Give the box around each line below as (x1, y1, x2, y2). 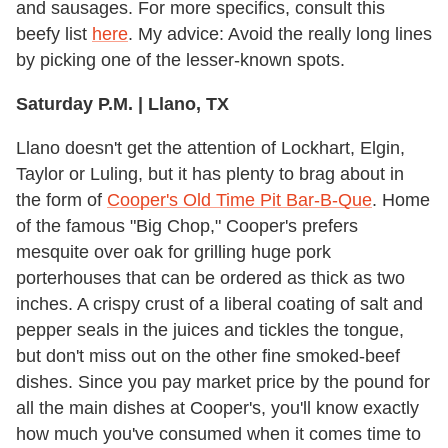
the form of (16, 189, 107, 210)
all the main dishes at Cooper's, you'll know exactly (16, 397, 419, 418)
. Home (372, 189, 430, 210)
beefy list (16, 23, 92, 44)
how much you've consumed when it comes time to (16, 423, 421, 444)
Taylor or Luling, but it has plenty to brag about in (16, 163, 404, 184)
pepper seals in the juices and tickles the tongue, (16, 319, 404, 340)
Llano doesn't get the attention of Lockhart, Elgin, (16, 137, 405, 158)
